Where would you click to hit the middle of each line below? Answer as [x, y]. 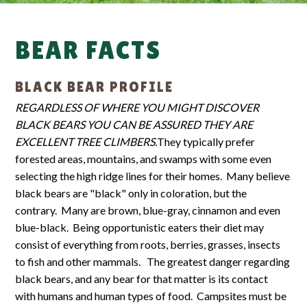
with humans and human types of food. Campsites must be [152, 296]
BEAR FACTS [88, 50]
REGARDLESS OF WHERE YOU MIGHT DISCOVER [137, 108]
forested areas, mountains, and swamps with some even [144, 159]
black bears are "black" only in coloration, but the [131, 193]
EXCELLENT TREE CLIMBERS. [86, 142]
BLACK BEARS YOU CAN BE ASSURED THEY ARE [134, 125]
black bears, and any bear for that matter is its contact [142, 279]
